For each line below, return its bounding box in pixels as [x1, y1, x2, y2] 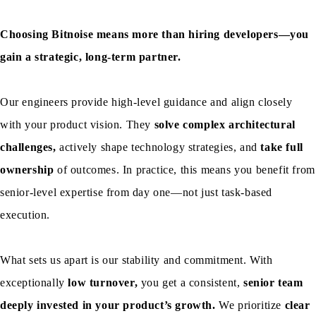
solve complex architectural [154, 119, 296, 131]
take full [260, 141, 303, 154]
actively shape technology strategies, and [56, 141, 261, 154]
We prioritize [215, 299, 285, 312]
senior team [243, 276, 303, 289]
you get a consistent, [138, 276, 244, 289]
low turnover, [68, 276, 138, 289]
